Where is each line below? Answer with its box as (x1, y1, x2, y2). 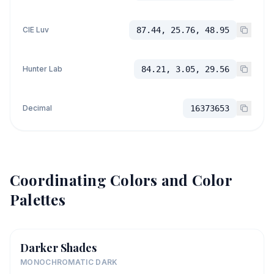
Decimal (23, 103, 52, 113)
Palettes (10, 190, 65, 209)
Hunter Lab (23, 64, 62, 73)
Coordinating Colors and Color (10, 170, 232, 190)
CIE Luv (23, 25, 49, 34)
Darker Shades (20, 240, 97, 255)
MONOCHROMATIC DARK (20, 257, 118, 267)
